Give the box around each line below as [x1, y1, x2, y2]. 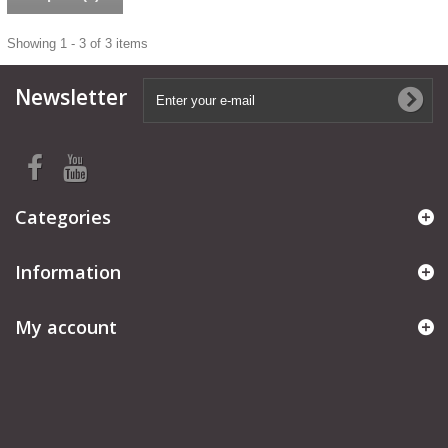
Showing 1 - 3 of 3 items [7, 36, 148, 51]
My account [15, 315, 117, 339]
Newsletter [15, 83, 127, 111]
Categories [15, 205, 111, 229]
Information [15, 260, 121, 284]
